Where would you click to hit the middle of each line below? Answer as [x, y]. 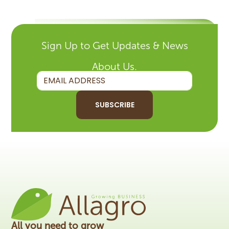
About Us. [114, 66]
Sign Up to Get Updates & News [114, 45]
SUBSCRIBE [114, 105]
